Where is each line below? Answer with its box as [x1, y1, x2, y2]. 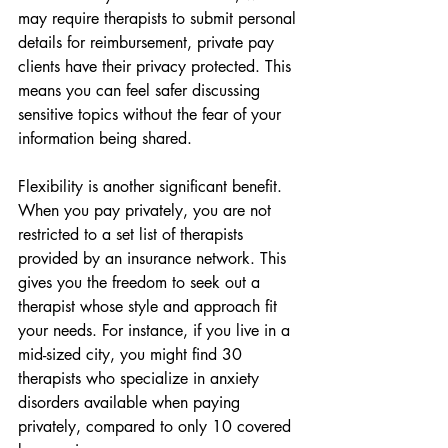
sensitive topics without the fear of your [18, 104, 286, 125]
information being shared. [18, 128, 192, 149]
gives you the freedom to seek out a [18, 272, 265, 293]
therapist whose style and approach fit [18, 296, 282, 317]
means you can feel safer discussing [18, 80, 265, 101]
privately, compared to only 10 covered [18, 416, 296, 437]
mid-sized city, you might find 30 [18, 344, 247, 365]
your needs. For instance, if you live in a [18, 320, 295, 341]
